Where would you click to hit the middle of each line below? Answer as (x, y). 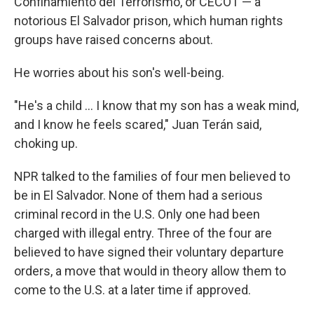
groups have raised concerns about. (114, 40)
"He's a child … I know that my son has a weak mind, (156, 105)
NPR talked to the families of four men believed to (152, 176)
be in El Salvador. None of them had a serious (138, 195)
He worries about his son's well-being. (119, 73)
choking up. (46, 143)
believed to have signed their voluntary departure (149, 252)
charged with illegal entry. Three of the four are (143, 233)
